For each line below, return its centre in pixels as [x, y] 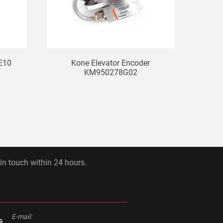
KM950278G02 [111, 72]
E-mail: [22, 217]
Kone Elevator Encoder [111, 63]
